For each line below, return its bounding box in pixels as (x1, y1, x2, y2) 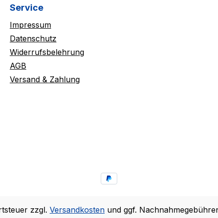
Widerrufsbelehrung (10, 47, 84, 57)
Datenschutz (10, 34, 56, 44)
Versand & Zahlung (10, 74, 80, 85)
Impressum (10, 20, 51, 30)
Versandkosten (50, 205, 105, 215)
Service (10, 2, 43, 13)
